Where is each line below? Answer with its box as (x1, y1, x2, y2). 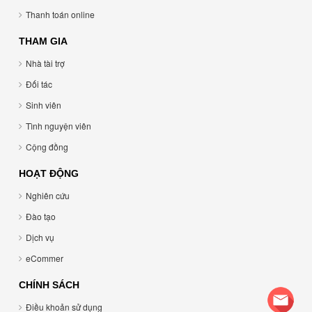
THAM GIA (19, 36, 68, 47)
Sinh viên (26, 99, 61, 111)
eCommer (26, 252, 63, 265)
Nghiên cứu (26, 189, 70, 202)
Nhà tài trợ (26, 57, 65, 70)
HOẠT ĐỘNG (19, 168, 79, 180)
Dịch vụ (26, 231, 54, 244)
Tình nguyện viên (26, 120, 91, 132)
